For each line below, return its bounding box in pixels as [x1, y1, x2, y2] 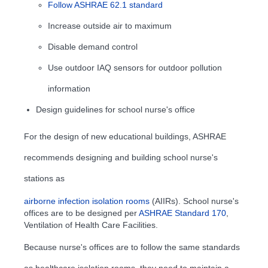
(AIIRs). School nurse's [150, 196, 239, 206]
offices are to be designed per [24, 208, 139, 218]
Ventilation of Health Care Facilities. [24, 220, 158, 230]
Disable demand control [48, 41, 138, 51]
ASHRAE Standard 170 [139, 208, 226, 218]
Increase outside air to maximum [48, 20, 172, 31]
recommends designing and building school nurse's [24, 152, 218, 162]
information [48, 83, 90, 93]
